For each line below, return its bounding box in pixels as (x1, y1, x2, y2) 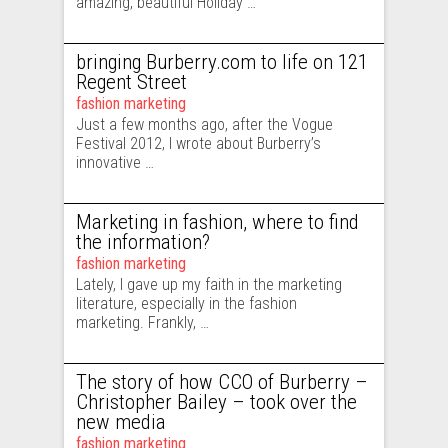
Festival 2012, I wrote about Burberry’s (76, 134, 321, 153)
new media (76, 410, 166, 434)
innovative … (76, 153, 154, 172)
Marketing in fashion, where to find (76, 210, 359, 234)
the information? (76, 230, 210, 254)
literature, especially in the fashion (76, 294, 297, 313)
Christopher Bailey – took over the (76, 390, 357, 414)
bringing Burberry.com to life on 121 (76, 50, 368, 74)
